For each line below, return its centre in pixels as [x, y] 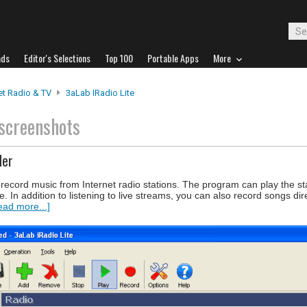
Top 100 [119, 58]
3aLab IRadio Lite [100, 93]
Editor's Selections [57, 58]
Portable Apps [173, 58]
